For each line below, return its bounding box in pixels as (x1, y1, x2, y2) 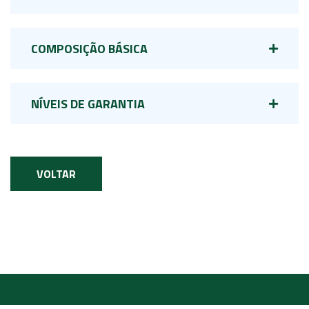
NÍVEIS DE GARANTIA (31, 94, 145, 114)
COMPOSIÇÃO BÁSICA (31, 39, 148, 59)
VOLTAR (37, 166, 76, 183)
